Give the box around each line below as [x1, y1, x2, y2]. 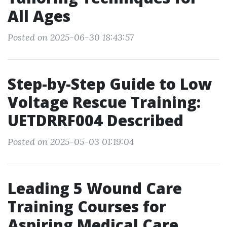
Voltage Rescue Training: [8, 92, 201, 112]
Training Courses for [8, 196, 166, 217]
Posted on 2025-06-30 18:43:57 [8, 31, 134, 43]
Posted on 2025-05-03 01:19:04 [8, 136, 134, 147]
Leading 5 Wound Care [8, 178, 182, 199]
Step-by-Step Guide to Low [8, 73, 212, 94]
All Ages [8, 6, 70, 26]
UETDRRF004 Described [8, 110, 183, 131]
